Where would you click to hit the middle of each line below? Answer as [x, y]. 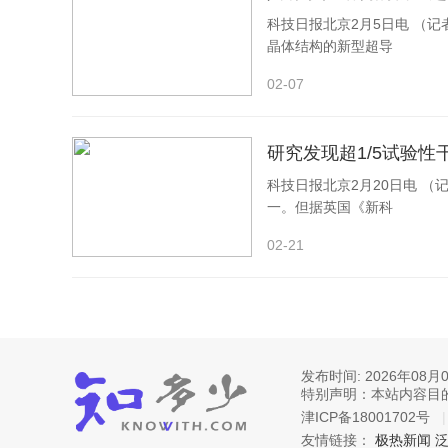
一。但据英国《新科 [330, 207]
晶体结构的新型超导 [330, 46]
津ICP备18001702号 [365, 417]
